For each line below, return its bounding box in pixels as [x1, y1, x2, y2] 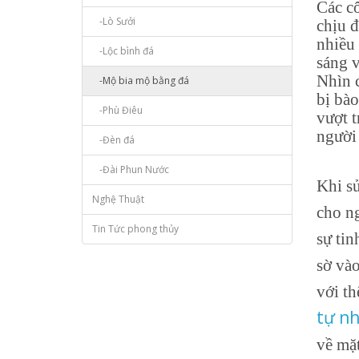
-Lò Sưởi [92, 14, 135, 28]
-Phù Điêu [92, 103, 143, 117]
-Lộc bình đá [92, 44, 154, 58]
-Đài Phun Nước [92, 163, 169, 176]
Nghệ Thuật [92, 192, 144, 206]
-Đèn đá [92, 133, 135, 147]
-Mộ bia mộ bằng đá [92, 74, 189, 87]
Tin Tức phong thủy [92, 222, 179, 236]
